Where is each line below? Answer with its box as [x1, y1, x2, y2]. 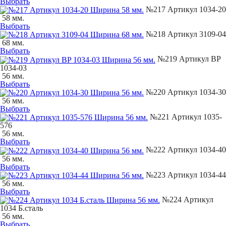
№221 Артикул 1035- [148, 112, 222, 121]
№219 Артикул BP [155, 54, 220, 64]
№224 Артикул [160, 195, 213, 204]
